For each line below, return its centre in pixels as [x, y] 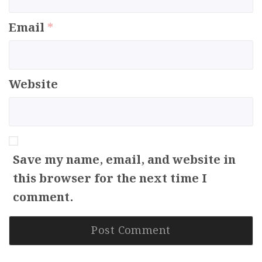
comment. [43, 198]
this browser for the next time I [110, 179]
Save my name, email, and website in [124, 160]
